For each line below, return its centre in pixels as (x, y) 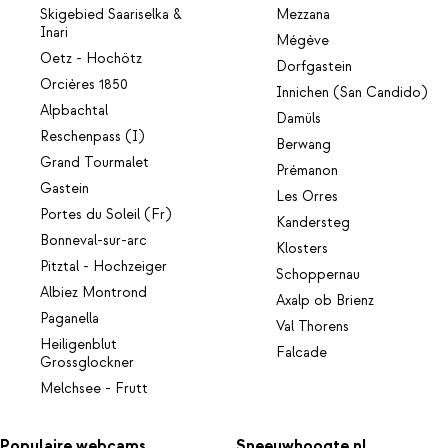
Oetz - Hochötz (91, 58)
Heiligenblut (78, 344)
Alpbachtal (74, 110)
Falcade (302, 352)
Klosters (302, 248)
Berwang (304, 144)
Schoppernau (318, 274)
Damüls (299, 118)
